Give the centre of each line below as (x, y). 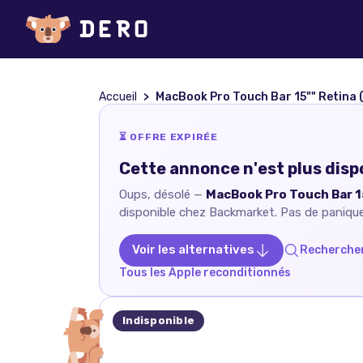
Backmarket (242, 212)
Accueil (118, 97)
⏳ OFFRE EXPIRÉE (169, 137)
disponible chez (164, 212)
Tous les (144, 272)
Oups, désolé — (162, 194)
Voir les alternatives (193, 250)
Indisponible (159, 320)
